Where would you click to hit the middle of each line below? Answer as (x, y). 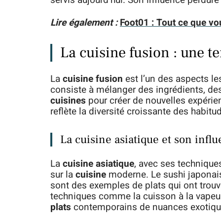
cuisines (68, 101)
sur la (63, 175)
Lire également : (84, 23)
